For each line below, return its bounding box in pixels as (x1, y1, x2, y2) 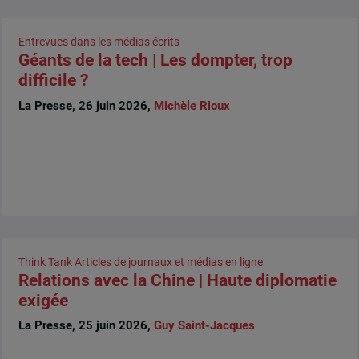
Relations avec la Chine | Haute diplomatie (18, 270, 337, 290)
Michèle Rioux (153, 98, 230, 113)
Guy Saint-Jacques (153, 318, 255, 333)
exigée (18, 290, 68, 310)
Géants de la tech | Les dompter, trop (18, 50, 292, 71)
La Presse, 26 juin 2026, (18, 98, 154, 113)
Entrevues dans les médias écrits (18, 35, 179, 49)
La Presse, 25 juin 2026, (18, 318, 154, 333)
